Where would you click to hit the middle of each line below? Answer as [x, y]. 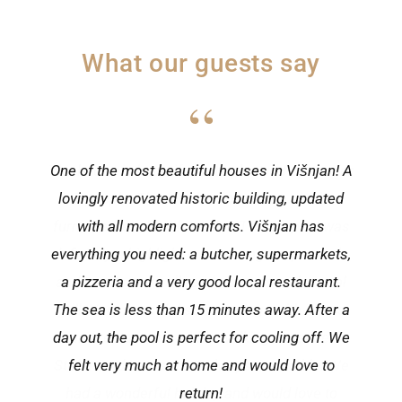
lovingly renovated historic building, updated [201, 199]
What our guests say [201, 64]
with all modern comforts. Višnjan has [201, 227]
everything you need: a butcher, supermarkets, [201, 254]
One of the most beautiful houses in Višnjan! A [201, 171]
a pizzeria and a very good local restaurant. [201, 282]
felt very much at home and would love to [201, 366]
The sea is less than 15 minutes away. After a [201, 310]
